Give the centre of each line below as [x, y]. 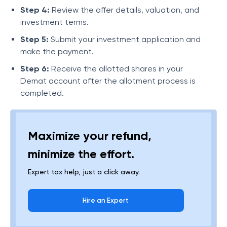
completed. [42, 93]
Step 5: [34, 39]
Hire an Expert [106, 200]
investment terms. [54, 22]
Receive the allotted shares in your [116, 69]
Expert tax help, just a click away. [84, 172]
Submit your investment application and [125, 39]
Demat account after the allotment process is [108, 81]
